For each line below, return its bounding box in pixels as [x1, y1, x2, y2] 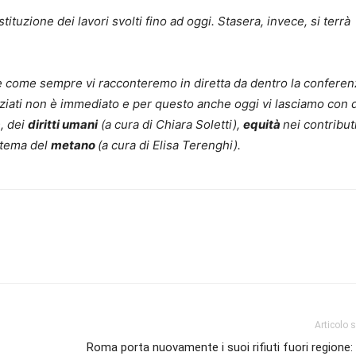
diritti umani [28, 117, 98, 133]
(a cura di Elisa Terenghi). [98, 137, 241, 153]
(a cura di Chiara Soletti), [98, 117, 243, 133]
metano [51, 137, 98, 153]
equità [243, 117, 283, 133]
